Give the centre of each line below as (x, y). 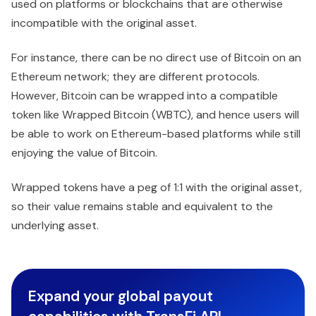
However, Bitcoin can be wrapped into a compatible (145, 96)
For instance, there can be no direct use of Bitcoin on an (156, 58)
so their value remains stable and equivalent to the (142, 207)
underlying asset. (55, 226)
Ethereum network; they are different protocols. (135, 77)
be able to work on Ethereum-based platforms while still (156, 134)
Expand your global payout (121, 296)
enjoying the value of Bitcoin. (84, 153)
